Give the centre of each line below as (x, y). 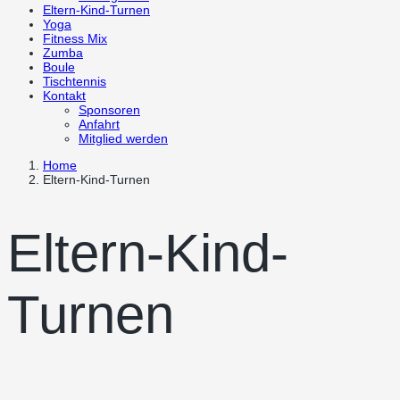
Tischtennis (75, 81)
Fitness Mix (75, 38)
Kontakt (64, 96)
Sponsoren (109, 110)
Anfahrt (99, 124)
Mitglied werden (123, 138)
